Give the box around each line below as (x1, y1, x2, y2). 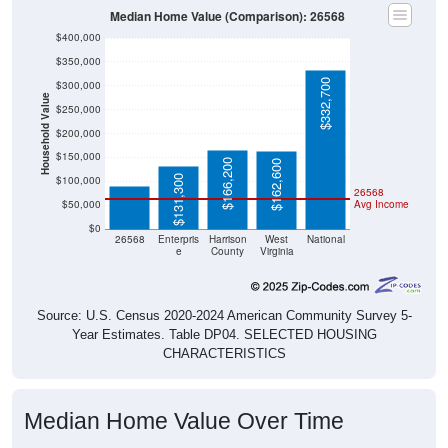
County (211, 225, 244, 239)
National (306, 213, 345, 227)
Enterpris (158, 213, 199, 227)
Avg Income (354, 178, 409, 192)
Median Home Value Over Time (24, 388, 344, 415)
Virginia (259, 225, 294, 239)
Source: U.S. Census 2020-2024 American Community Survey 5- (36, 288, 412, 304)
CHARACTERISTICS (162, 326, 286, 342)
